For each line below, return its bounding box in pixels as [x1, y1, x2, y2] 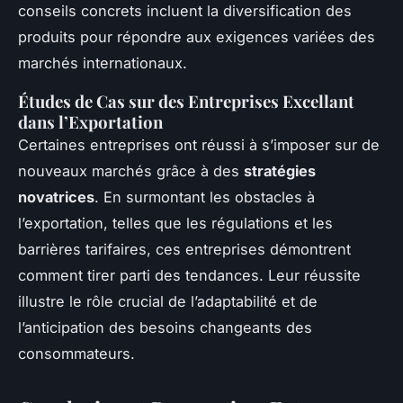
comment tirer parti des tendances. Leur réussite [18, 265, 361, 284]
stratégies [244, 161, 316, 180]
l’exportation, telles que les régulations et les [18, 213, 333, 232]
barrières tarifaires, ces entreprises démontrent [18, 239, 351, 258]
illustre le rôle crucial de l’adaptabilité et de [18, 291, 318, 310]
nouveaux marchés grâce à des [18, 161, 244, 180]
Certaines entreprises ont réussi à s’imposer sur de [18, 135, 380, 154]
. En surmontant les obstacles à [94, 187, 315, 206]
